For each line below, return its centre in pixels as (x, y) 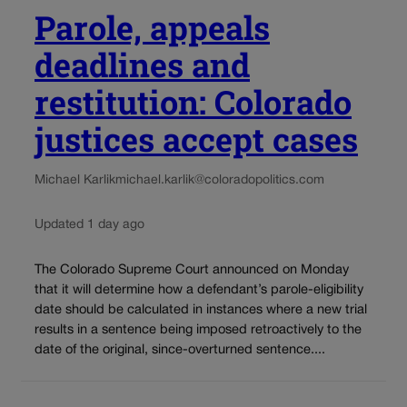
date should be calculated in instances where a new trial (201, 310)
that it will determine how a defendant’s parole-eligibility (199, 290)
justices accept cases (196, 139)
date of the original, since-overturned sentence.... (180, 350)
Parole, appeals (152, 28)
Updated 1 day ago (89, 225)
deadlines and (142, 65)
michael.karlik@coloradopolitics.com (220, 181)
